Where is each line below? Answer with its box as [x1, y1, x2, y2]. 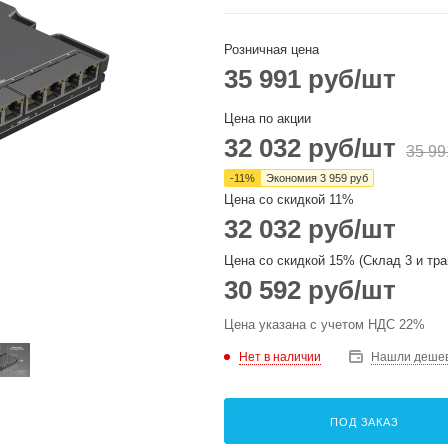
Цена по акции [224, 111, 311, 126]
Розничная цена [224, 42, 319, 57]
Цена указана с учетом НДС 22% [224, 317, 425, 332]
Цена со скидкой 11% [224, 192, 354, 207]
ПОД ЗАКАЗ [330, 416, 399, 428]
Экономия [266, 172, 320, 184]
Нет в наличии [239, 349, 321, 364]
